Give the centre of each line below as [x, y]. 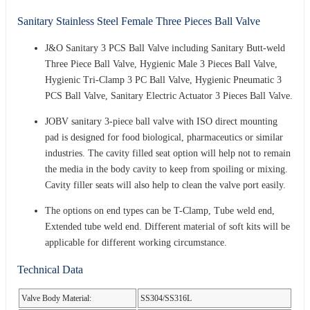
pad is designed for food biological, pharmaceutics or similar [164, 137]
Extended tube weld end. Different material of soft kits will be [167, 226]
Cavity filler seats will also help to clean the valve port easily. [165, 185]
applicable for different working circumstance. [136, 242]
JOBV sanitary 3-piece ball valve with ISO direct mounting [161, 121]
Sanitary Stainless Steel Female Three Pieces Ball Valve [139, 21]
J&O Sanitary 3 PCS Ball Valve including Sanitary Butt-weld [165, 48]
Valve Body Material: [56, 298]
